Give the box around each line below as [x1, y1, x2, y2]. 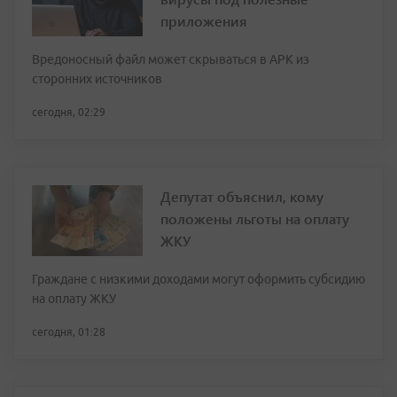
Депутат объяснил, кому [160, 187, 323, 206]
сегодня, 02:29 [32, 106, 105, 119]
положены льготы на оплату [160, 209, 349, 229]
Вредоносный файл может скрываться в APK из [32, 52, 309, 67]
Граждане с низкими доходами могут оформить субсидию [32, 272, 365, 287]
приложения [160, 12, 247, 31]
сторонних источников [32, 72, 162, 87]
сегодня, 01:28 [32, 326, 105, 339]
